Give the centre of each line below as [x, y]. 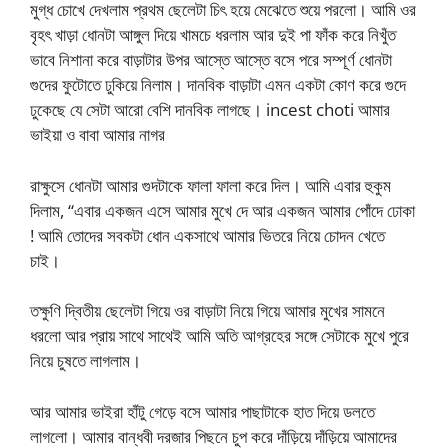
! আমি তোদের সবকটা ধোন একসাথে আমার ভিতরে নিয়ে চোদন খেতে [207, 235]
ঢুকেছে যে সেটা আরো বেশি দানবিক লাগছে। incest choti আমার [210, 110]
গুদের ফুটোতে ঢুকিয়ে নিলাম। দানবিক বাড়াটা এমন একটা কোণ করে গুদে [218, 85]
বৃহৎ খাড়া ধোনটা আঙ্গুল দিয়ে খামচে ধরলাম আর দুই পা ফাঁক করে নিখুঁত [213, 35]
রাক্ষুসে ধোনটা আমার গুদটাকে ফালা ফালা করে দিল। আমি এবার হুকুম [210, 185]
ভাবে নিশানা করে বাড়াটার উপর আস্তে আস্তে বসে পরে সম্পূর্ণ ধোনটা [211, 60]
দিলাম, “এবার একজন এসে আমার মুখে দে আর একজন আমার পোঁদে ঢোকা [222, 210]
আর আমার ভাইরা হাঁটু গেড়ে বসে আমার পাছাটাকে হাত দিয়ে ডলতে [202, 411]
